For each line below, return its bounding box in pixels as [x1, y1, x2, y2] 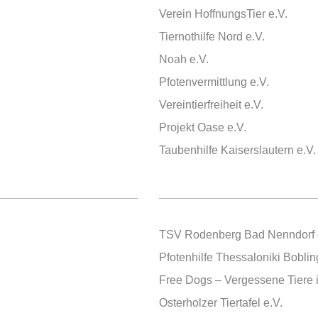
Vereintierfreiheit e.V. [159, 99, 263, 111]
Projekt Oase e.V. [159, 121, 246, 133]
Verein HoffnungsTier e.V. [159, 8, 287, 20]
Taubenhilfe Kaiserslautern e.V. [159, 144, 316, 156]
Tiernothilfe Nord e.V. [159, 31, 265, 43]
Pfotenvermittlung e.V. [159, 76, 269, 88]
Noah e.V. [159, 53, 209, 65]
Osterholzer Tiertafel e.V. [159, 297, 283, 309]
